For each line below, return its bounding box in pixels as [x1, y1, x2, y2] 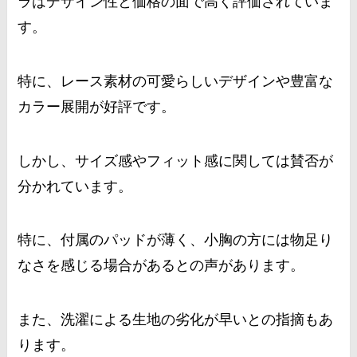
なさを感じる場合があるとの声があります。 [18, 257, 305, 274]
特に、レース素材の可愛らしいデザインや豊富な [18, 73, 334, 89]
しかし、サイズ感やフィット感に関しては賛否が [18, 152, 334, 169]
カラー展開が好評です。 [18, 98, 176, 115]
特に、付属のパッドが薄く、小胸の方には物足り [18, 232, 334, 249]
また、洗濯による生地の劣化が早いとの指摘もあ [18, 312, 334, 328]
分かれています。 [18, 178, 133, 194]
